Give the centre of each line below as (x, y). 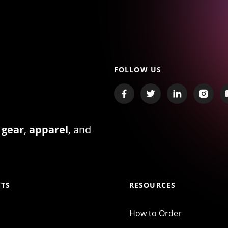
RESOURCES (153, 185)
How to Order (155, 213)
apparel (49, 130)
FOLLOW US (138, 70)
